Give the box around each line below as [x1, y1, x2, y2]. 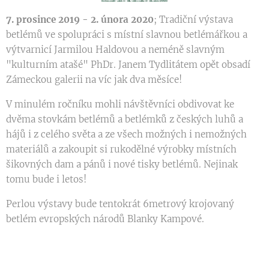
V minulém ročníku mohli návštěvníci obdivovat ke [6, 98, 234, 110]
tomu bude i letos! [6, 173, 86, 185]
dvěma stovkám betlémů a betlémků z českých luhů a [6, 113, 243, 125]
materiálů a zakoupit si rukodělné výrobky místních [6, 143, 237, 155]
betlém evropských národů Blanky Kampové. [6, 213, 204, 225]
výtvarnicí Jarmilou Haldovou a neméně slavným [6, 43, 225, 55]
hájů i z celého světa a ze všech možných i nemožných [6, 128, 247, 140]
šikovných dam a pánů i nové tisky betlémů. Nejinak [6, 158, 238, 170]
